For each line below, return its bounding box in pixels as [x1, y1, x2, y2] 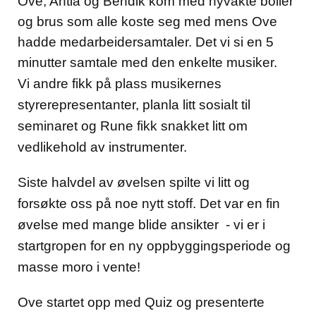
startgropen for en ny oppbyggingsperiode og [18, 238, 291, 253]
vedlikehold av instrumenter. [18, 139, 190, 154]
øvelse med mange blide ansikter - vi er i [18, 217, 265, 232]
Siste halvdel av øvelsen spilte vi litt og [18, 174, 250, 190]
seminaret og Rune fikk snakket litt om [18, 118, 248, 133]
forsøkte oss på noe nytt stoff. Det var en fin [18, 195, 280, 211]
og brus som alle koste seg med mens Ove [18, 13, 277, 29]
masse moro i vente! [18, 259, 144, 274]
